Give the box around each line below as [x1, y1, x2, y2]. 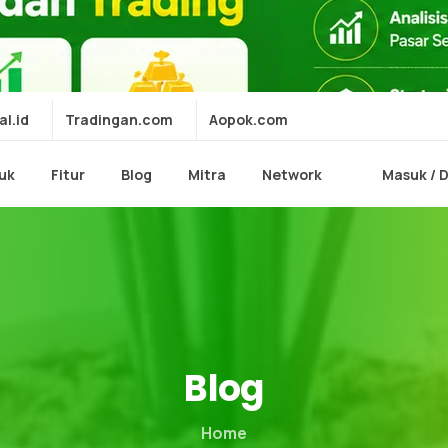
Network [262, 165, 323, 184]
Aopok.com [209, 110, 288, 129]
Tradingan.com [65, 110, 173, 129]
